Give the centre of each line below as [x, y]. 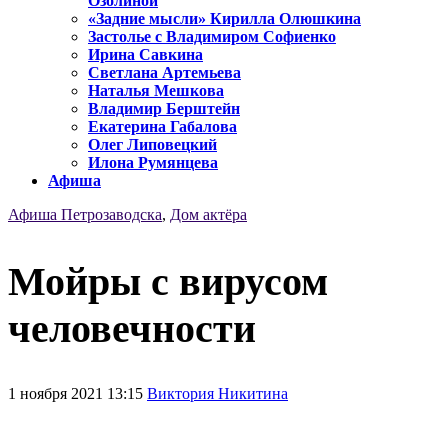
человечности [132, 328]
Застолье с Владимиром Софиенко [212, 37]
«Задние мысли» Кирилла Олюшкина [224, 19]
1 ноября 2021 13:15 [77, 393]
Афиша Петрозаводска [85, 215]
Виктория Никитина [217, 393]
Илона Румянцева [153, 163]
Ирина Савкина [145, 55]
